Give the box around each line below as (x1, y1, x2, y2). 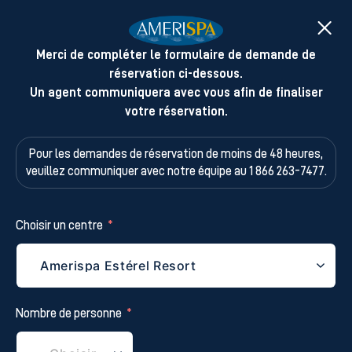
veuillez (25, 165, 68, 178)
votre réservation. (124, 105, 228, 119)
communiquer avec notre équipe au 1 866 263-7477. (67, 165, 327, 178)
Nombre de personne (16, 307, 122, 321)
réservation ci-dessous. (109, 68, 243, 81)
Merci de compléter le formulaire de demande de (36, 49, 316, 62)
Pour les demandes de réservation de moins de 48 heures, (29, 148, 323, 161)
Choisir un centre (16, 219, 103, 233)
